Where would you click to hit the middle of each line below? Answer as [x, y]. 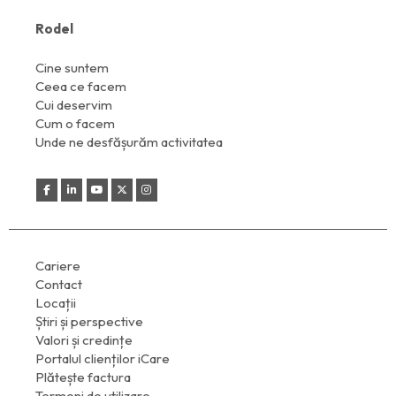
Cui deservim [74, 104]
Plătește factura [83, 377]
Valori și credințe [84, 340]
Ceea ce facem [81, 86]
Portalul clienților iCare [103, 359]
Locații [56, 303]
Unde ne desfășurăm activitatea [129, 141]
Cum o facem [75, 123]
